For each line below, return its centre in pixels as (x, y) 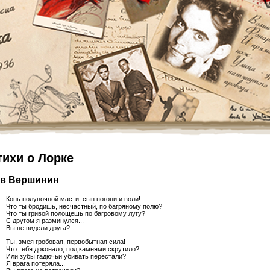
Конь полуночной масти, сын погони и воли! (73, 199)
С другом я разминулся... (45, 221)
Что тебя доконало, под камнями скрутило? (73, 249)
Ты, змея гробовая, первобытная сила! (66, 242)
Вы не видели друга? (38, 228)
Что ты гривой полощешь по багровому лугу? (76, 214)
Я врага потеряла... (36, 264)
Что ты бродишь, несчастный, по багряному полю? (84, 206)
